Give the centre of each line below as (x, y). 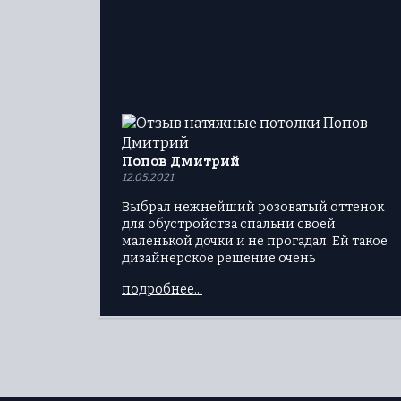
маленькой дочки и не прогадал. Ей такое (255, 242)
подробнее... (162, 290)
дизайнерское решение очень (218, 259)
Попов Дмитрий (181, 162)
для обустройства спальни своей (229, 225)
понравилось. (166, 276)
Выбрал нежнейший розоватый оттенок (253, 208)
